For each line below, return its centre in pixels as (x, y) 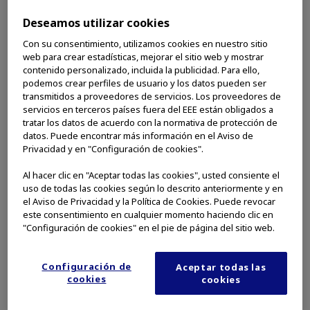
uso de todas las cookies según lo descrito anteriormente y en (153, 189)
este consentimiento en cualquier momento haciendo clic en (148, 215)
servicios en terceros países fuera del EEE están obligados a (148, 110)
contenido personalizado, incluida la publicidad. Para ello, (142, 70)
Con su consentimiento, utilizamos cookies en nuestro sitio (146, 44)
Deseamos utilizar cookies (97, 23)
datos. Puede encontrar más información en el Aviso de (138, 136)
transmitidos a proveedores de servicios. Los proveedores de (152, 97)
